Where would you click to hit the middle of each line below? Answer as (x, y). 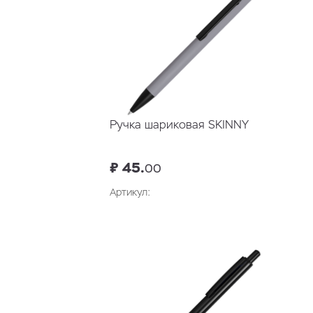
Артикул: (130, 192)
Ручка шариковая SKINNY (179, 125)
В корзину (245, 223)
